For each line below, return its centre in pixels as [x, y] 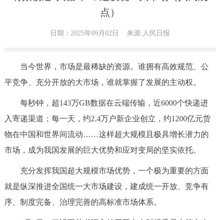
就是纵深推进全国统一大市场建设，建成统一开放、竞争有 [106, 187]
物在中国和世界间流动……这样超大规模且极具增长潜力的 [106, 135]
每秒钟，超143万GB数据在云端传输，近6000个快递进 [106, 103]
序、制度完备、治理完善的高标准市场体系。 [83, 202]
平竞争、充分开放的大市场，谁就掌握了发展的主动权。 [102, 82]
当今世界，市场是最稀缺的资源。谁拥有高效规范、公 [106, 67]
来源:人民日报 [148, 33]
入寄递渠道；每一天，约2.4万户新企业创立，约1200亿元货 [107, 119]
